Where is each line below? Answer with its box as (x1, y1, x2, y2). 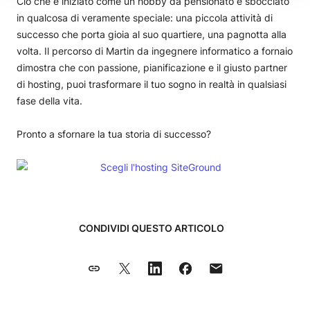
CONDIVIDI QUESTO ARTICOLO (79, 221, 224, 234)
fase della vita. (17, 94, 82, 107)
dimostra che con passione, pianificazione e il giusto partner (17, 61, 287, 73)
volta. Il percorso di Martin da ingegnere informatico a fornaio (17, 44, 293, 57)
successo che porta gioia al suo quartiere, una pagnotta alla (17, 28, 286, 40)
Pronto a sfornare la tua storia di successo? (17, 127, 211, 140)
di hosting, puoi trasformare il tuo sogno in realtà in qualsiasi (17, 77, 286, 90)
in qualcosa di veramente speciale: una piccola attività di (17, 11, 273, 24)
